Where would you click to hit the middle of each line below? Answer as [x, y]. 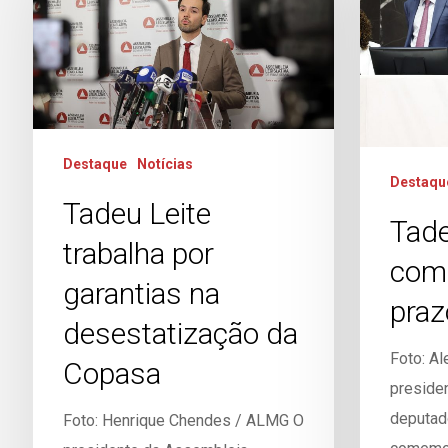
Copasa [111, 373]
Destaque [94, 163]
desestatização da [180, 333]
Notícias [164, 163]
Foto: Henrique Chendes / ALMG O [183, 420]
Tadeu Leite [136, 213]
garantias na [141, 293]
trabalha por [138, 253]
